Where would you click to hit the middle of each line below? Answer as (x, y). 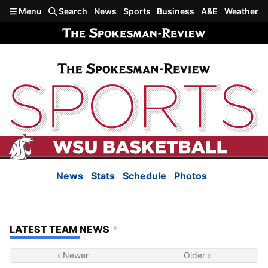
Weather (241, 11)
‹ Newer (73, 255)
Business (176, 11)
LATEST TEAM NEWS (60, 229)
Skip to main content (52, 10)
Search (72, 11)
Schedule (144, 176)
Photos (191, 176)
